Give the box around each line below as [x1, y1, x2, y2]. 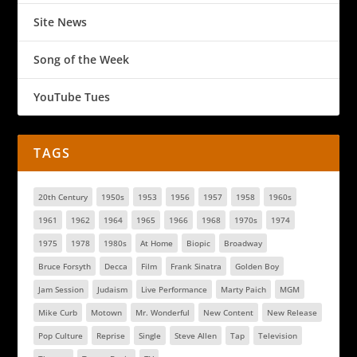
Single [139, 330, 162, 341]
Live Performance [141, 284, 208, 295]
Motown [91, 307, 123, 318]
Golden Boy [235, 261, 280, 272]
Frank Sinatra [171, 261, 222, 272]
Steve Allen [175, 330, 218, 341]
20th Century [38, 191, 88, 202]
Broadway [224, 237, 263, 249]
